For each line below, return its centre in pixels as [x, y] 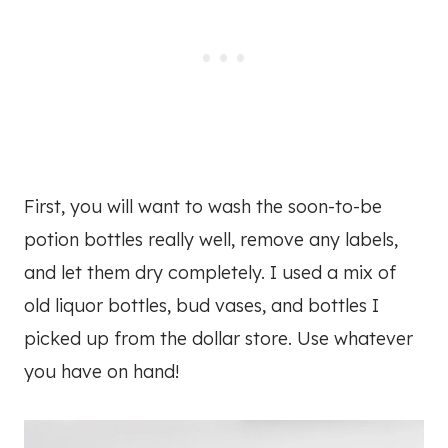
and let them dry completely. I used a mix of [210, 273]
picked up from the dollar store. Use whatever [218, 339]
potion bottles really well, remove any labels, [211, 240]
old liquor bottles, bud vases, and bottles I [201, 306]
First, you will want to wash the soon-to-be [203, 207]
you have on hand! [101, 372]
